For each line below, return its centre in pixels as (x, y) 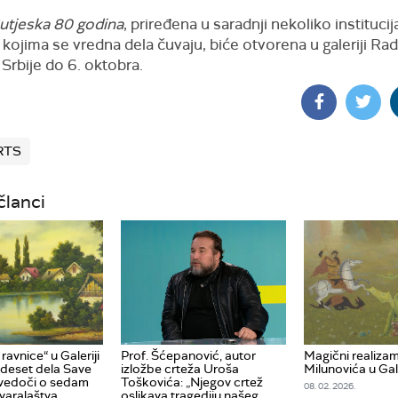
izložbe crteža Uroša (179, 368)
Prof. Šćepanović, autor (188, 355)
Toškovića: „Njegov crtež (191, 382)
